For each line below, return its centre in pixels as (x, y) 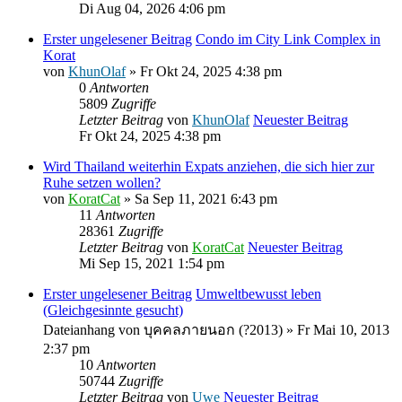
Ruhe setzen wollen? (102, 182)
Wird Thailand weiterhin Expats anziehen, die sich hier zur (209, 166)
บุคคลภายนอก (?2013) (213, 329)
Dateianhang (79, 329)
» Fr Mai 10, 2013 (336, 329)
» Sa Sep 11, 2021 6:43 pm (199, 198)
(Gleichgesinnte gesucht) (113, 310)
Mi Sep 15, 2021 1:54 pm (152, 263)
